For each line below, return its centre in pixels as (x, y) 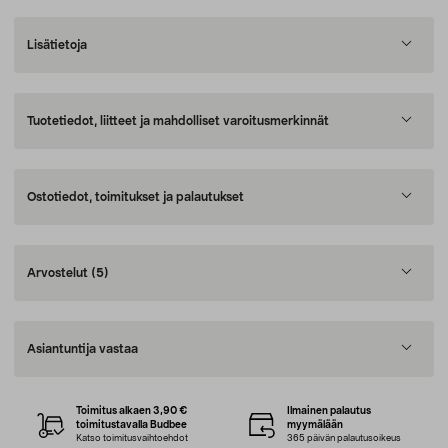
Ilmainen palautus (328, 411)
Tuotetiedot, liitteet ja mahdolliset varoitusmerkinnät (178, 121)
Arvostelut (59, 273)
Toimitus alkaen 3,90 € (132, 411)
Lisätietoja (57, 45)
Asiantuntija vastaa (82, 349)
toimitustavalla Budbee (132, 425)
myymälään (314, 425)
